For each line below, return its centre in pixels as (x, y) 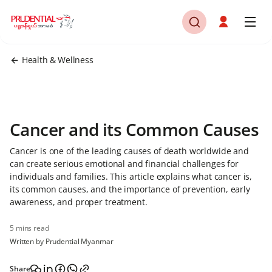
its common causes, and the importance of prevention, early (130, 189)
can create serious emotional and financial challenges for (124, 164)
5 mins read (29, 228)
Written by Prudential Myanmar (62, 241)
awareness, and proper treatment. (79, 202)
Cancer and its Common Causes (134, 129)
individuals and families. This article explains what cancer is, (131, 176)
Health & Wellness (58, 60)
